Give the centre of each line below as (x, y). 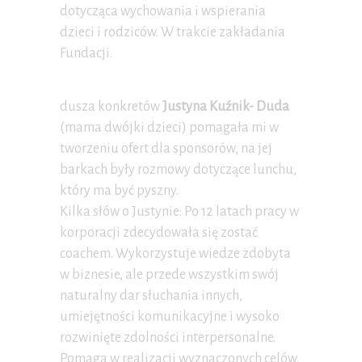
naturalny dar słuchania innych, (151, 296)
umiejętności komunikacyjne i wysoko (170, 317)
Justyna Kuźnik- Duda (226, 107)
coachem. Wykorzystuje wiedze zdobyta (175, 254)
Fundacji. (86, 54)
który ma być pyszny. (119, 191)
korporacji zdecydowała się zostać (159, 233)
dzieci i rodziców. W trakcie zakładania (173, 33)
